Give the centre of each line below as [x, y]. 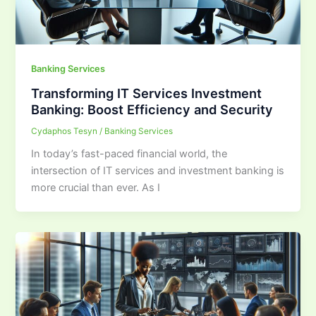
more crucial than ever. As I [96, 188]
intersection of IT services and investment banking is [158, 171]
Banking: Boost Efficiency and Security [152, 109]
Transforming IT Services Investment [147, 93]
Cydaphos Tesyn [66, 131]
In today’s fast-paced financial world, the [129, 154]
